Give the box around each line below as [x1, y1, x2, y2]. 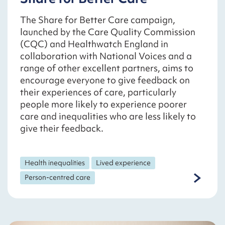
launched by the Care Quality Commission [20, 25, 195, 38]
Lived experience [96, 158, 151, 167]
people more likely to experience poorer [20, 97, 187, 110]
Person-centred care [25, 173, 91, 182]
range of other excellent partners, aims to [20, 61, 193, 74]
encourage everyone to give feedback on [20, 73, 190, 86]
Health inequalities [25, 158, 85, 167]
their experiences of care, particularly [20, 85, 176, 98]
